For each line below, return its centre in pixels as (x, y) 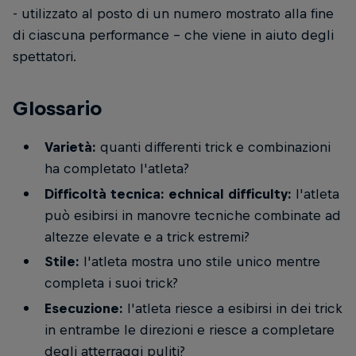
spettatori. (44, 57)
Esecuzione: (83, 308)
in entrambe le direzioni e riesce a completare (189, 329)
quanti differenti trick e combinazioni (213, 147)
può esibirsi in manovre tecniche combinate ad (192, 215)
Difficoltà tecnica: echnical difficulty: (168, 193)
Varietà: (70, 147)
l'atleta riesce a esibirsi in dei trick (232, 308)
